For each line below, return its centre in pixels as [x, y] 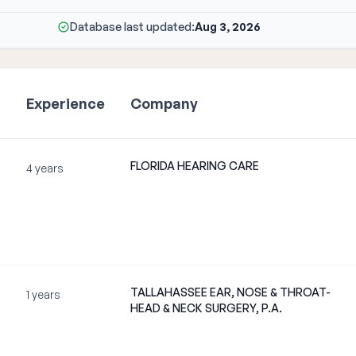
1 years [43, 294]
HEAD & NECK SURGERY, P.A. [206, 308]
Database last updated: [132, 27]
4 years [45, 168]
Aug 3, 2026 [228, 27]
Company [164, 103]
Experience [66, 103]
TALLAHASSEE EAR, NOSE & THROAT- [230, 292]
